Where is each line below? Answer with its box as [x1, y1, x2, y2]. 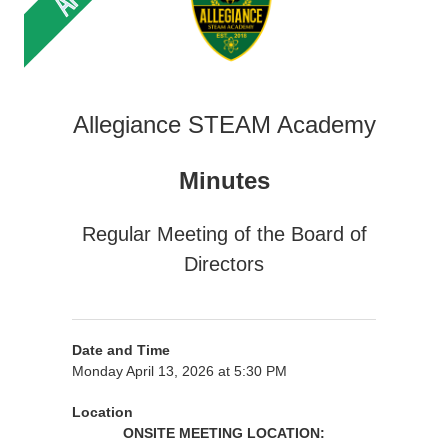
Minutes [178, 167, 270, 194]
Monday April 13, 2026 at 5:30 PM [72, 363, 287, 379]
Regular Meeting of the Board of [81, 223, 367, 245]
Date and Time [72, 342, 170, 358]
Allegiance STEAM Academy [72, 111, 376, 138]
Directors [184, 253, 264, 275]
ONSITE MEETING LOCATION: [123, 425, 325, 441]
